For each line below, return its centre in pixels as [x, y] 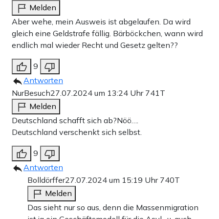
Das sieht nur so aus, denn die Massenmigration [113, 207]
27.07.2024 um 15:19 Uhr [112, 180]
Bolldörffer [46, 180]
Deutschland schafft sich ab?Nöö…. [75, 120]
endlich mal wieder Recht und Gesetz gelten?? [95, 45]
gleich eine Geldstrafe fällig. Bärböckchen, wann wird [107, 33]
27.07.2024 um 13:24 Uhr [98, 93]
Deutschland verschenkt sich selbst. [77, 132]
